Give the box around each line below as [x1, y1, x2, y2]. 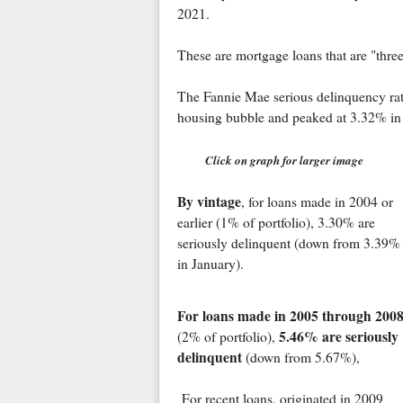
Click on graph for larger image [204, 152, 363, 169]
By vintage [176, 192, 241, 212]
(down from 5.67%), [241, 348, 364, 367]
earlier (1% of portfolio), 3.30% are [176, 213, 375, 232]
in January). [176, 255, 248, 273]
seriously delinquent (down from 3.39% [176, 234, 400, 253]
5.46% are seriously [278, 327, 399, 347]
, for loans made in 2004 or [240, 193, 393, 211]
